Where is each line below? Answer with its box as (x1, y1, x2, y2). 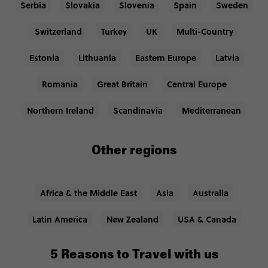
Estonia (29, 51, 59, 63)
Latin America (32, 212, 87, 225)
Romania (41, 77, 78, 90)
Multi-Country (176, 25, 233, 37)
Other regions (92, 144, 176, 158)
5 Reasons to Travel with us (50, 248, 218, 262)
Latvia (215, 51, 239, 63)
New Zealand (106, 212, 159, 225)
